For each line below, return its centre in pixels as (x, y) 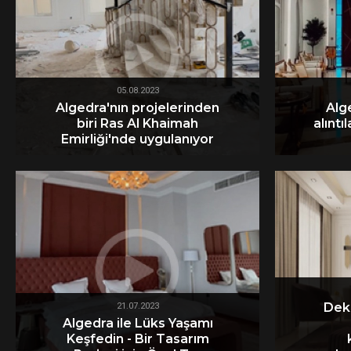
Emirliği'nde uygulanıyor (138, 139)
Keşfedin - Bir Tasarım (138, 338)
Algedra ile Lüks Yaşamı (138, 323)
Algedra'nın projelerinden (138, 107)
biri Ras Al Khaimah (138, 123)
